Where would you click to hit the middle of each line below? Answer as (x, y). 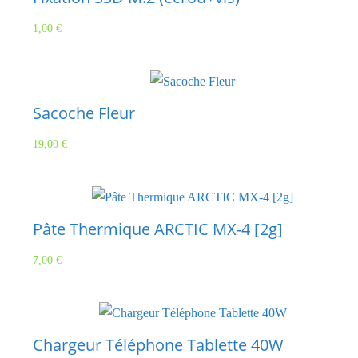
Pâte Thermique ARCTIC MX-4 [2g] (158, 229)
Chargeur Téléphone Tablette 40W (158, 345)
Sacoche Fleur (84, 113)
